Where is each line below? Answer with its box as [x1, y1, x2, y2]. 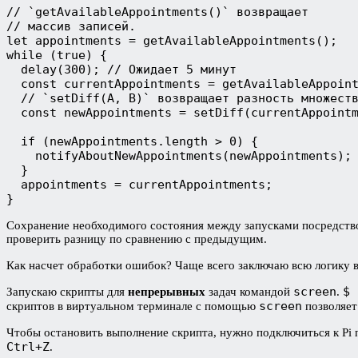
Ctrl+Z [6, 339, 50, 354]
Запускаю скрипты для [6, 284, 128, 298]
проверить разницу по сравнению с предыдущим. [6, 232, 270, 245]
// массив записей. [6, 18, 136, 34]
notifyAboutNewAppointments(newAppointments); [6, 148, 352, 163]
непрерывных [128, 284, 209, 298]
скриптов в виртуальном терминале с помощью [6, 299, 259, 312]
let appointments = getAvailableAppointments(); [6, 33, 337, 48]
